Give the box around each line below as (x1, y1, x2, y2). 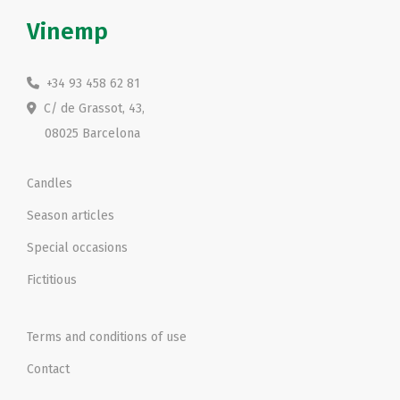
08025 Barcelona (27, 125, 140, 141)
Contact (27, 361, 70, 377)
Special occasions (27, 239, 128, 255)
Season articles (27, 207, 114, 223)
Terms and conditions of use (27, 329, 187, 345)
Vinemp (27, 17, 108, 46)
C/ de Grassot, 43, (37, 100, 145, 116)
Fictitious (27, 271, 77, 287)
